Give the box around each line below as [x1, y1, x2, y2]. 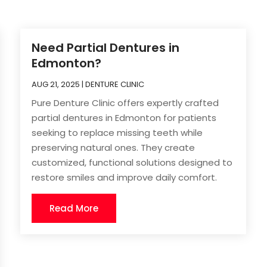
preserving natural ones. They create [32, 141, 195, 154]
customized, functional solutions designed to [32, 156, 233, 169]
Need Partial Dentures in [32, 39, 180, 56]
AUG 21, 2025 [32, 78, 80, 90]
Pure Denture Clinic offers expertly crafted [32, 96, 219, 109]
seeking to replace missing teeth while [32, 126, 203, 139]
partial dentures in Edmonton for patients [32, 111, 217, 124]
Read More [49, 201, 99, 215]
